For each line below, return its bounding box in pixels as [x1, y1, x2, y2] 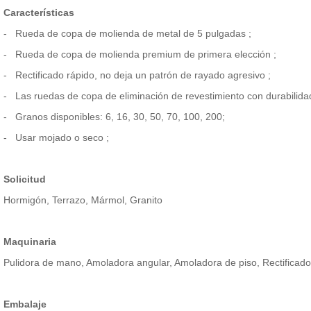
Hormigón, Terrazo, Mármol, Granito [3, 194, 162, 206]
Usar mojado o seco [15, 132, 106, 144]
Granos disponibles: [15, 111, 106, 123]
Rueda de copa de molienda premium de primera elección [15, 49, 274, 60]
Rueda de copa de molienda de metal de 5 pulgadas [15, 28, 249, 40]
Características [3, 7, 74, 19]
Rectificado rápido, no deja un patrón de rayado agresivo [15, 69, 268, 81]
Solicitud [3, 174, 46, 185]
